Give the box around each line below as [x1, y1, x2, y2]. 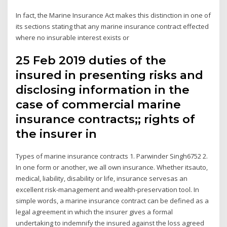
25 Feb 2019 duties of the [16, 53, 167, 68]
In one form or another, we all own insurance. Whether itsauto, [16, 163, 208, 172]
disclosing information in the [16, 83, 190, 97]
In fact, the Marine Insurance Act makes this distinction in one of [16, 10, 211, 20]
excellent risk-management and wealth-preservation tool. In [16, 185, 200, 195]
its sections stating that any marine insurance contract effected [16, 21, 209, 31]
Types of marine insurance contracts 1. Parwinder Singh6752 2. [16, 152, 208, 161]
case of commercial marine [16, 97, 181, 112]
